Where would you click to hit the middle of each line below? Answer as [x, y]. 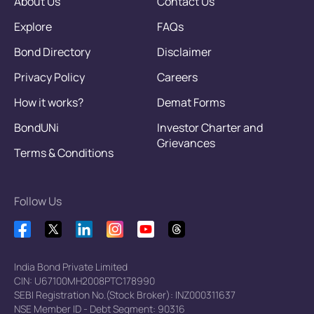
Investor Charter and [210, 128]
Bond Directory [52, 52]
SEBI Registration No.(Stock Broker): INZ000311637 [125, 295]
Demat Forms [191, 103]
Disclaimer [184, 52]
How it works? [49, 103]
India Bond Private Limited [71, 267]
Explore [33, 27]
